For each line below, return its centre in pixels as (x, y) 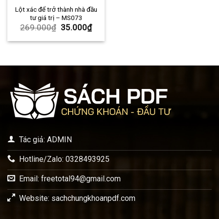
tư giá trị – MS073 (56, 17)
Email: (30, 179)
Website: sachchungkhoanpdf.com (77, 198)
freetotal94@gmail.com (81, 179)
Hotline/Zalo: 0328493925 (64, 159)
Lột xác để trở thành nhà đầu (56, 9)
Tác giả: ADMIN (45, 140)
